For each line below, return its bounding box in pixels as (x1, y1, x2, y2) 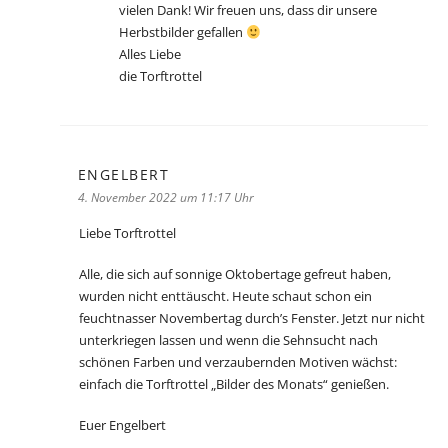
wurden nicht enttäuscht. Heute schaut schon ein (79, 287, 372, 306)
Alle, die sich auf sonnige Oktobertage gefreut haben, (79, 265, 391, 284)
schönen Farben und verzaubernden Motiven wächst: (79, 353, 397, 372)
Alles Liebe (119, 45, 181, 64)
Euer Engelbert (79, 415, 166, 434)
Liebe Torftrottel (79, 224, 176, 243)
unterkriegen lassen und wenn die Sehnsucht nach (79, 331, 378, 350)
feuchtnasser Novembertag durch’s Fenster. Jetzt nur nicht (79, 309, 425, 328)
